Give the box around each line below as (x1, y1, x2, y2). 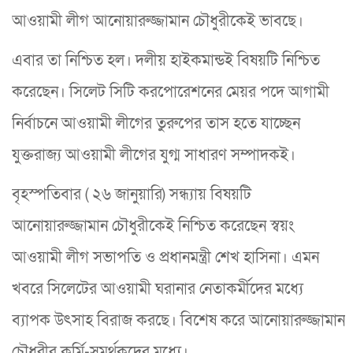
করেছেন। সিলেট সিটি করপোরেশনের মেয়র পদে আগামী (12, 81, 329, 102)
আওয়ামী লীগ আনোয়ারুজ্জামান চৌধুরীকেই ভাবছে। (12, 10, 303, 32)
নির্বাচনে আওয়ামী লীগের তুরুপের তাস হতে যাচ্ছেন (12, 113, 300, 134)
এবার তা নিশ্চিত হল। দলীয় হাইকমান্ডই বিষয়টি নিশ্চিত (12, 50, 320, 71)
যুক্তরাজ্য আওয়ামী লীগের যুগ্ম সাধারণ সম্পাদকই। (12, 144, 295, 165)
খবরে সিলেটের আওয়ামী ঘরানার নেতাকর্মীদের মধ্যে (12, 278, 303, 299)
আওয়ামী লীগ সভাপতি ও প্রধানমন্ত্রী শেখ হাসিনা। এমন (12, 247, 319, 268)
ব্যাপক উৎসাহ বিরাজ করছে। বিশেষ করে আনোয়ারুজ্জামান (12, 310, 345, 331)
